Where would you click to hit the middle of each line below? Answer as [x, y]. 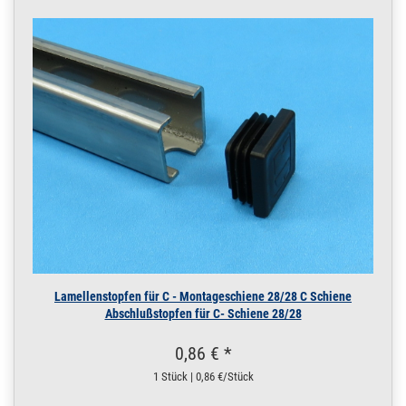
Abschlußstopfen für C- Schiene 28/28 [203, 313]
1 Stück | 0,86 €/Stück [203, 376]
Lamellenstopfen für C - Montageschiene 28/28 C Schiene [203, 296]
